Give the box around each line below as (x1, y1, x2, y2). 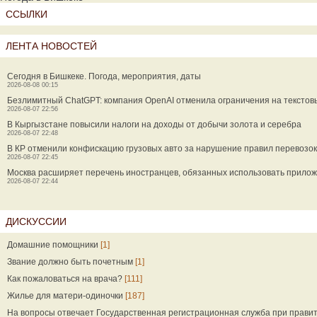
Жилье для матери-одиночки (7, 291, 123, 301)
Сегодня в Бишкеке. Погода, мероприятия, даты (7, 71, 201, 81)
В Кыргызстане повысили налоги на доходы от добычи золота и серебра (7, 120, 301, 129)
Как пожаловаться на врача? (7, 274, 122, 284)
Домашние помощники (7, 240, 98, 250)
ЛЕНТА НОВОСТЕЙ (6, 40, 97, 52)
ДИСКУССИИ (6, 216, 67, 227)
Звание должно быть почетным (7, 257, 133, 267)
